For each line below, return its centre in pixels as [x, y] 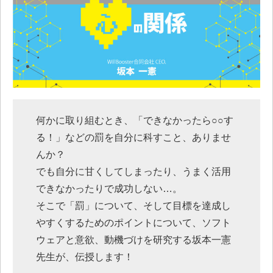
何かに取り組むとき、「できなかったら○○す [135, 120]
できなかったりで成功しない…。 [109, 189]
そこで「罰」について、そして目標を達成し [134, 206]
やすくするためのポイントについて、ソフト [134, 223]
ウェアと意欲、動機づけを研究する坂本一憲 [134, 240]
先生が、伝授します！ [85, 257]
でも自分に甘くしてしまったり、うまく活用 [134, 172]
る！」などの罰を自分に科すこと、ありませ [134, 137]
